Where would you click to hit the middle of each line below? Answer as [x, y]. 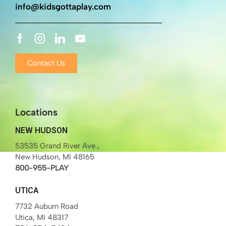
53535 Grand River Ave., [57, 146]
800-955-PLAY [42, 168]
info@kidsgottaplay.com [63, 6]
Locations [36, 112]
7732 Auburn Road [47, 207]
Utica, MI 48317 [42, 218]
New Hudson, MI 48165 [55, 157]
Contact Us [46, 63]
